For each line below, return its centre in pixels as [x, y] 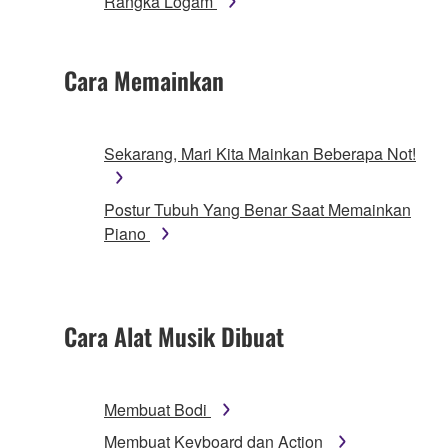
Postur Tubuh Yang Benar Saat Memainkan [257, 210]
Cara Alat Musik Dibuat [174, 336]
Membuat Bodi [157, 410]
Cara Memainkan [144, 80]
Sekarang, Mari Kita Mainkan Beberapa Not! [260, 154]
